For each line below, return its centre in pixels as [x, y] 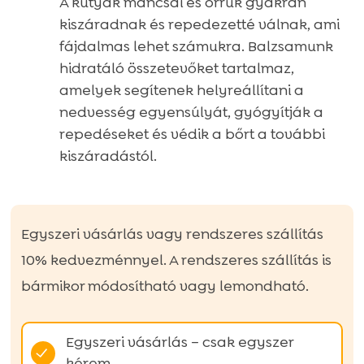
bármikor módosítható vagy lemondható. [165, 286]
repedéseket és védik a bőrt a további [192, 134]
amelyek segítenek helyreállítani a [181, 90]
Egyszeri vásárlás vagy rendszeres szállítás [172, 234]
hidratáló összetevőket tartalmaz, [176, 68]
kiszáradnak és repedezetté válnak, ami [199, 24]
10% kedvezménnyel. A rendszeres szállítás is [176, 260]
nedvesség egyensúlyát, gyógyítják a [191, 112]
